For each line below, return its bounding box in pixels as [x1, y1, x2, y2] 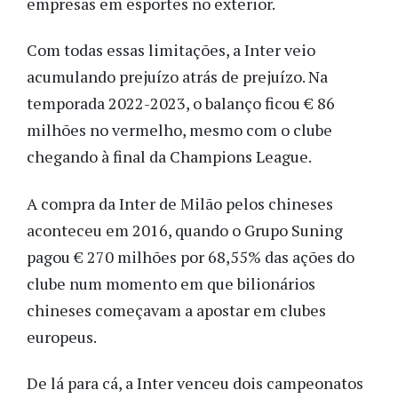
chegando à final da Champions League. [27, 146, 312, 168]
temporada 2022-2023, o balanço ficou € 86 [27, 92, 335, 115]
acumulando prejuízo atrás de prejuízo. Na [27, 66, 328, 88]
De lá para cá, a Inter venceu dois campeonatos [27, 372, 363, 394]
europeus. [27, 325, 97, 347]
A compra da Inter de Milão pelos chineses [27, 192, 333, 214]
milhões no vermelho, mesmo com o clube [27, 119, 332, 141]
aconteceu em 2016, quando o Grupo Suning [27, 219, 343, 241]
